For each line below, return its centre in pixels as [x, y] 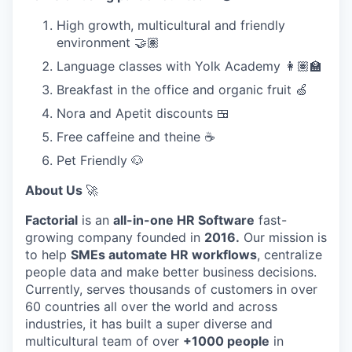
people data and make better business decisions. [171, 271]
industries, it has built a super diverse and [149, 323]
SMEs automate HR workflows [164, 254]
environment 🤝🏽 [108, 42]
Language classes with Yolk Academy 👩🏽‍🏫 [189, 66]
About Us [55, 190]
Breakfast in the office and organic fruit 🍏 [182, 89]
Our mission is [283, 237]
